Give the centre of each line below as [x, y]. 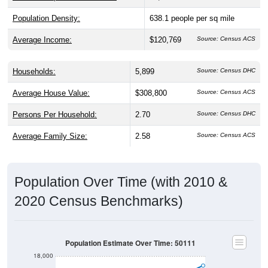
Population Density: [46, 18]
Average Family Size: [50, 136]
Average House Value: [51, 93]
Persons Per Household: [55, 114]
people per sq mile [203, 18]
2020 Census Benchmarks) [99, 201]
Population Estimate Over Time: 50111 [130, 243]
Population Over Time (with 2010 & [121, 182]
